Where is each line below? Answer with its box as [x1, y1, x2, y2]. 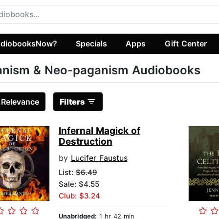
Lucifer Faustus [70, 153, 128, 163]
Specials [76, 38, 108, 48]
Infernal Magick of [58, 125, 140, 137]
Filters [59, 97, 85, 107]
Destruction [58, 136, 112, 148]
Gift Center [164, 38, 207, 48]
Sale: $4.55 [58, 179, 99, 189]
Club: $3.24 [58, 191, 100, 201]
